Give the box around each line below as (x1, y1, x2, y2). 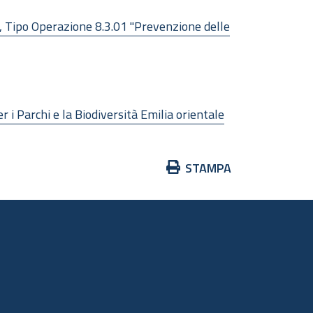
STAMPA (185, 158, 231, 177)
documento (151, 195, 210, 214)
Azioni (151, 157, 184, 177)
